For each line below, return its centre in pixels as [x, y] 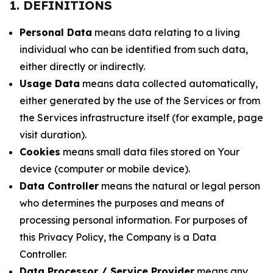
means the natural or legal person [179, 186]
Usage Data [50, 83]
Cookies [40, 152]
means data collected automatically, [169, 83]
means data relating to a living [166, 32]
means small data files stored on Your [150, 152]
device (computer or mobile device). [105, 169]
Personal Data [56, 32]
